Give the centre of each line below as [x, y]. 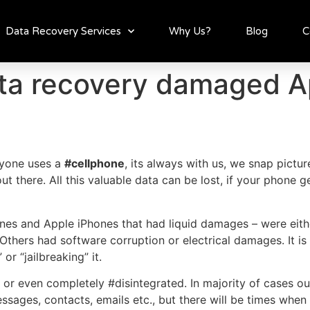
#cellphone [94, 164]
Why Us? [190, 31]
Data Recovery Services [63, 31]
